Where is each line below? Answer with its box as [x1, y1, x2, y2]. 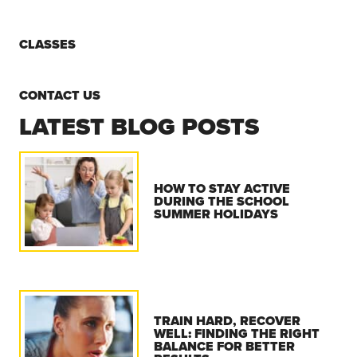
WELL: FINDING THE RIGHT [154, 324, 320, 343]
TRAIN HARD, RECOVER [154, 311, 301, 330]
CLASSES [19, 34, 76, 53]
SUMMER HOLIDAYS [154, 204, 279, 223]
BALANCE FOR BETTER [154, 336, 296, 355]
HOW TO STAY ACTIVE [154, 178, 291, 198]
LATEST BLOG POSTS [19, 108, 259, 144]
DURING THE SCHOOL [154, 191, 290, 210]
